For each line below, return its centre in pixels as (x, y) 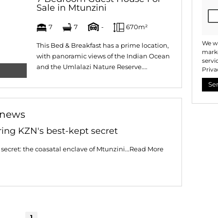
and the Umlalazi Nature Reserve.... (92, 67)
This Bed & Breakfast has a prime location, (103, 45)
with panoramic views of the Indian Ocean (103, 56)
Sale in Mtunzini (72, 8)
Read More (146, 149)
